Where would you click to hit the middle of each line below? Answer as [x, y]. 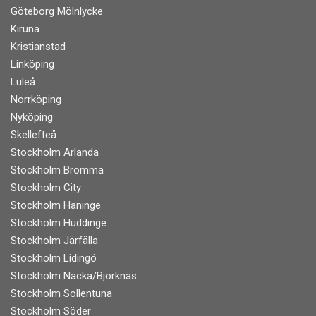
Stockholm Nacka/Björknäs [74, 275]
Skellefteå [34, 134]
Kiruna [25, 29]
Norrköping [36, 99]
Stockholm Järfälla [54, 240]
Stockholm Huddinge [59, 223]
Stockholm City [46, 187]
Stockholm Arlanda [55, 152]
